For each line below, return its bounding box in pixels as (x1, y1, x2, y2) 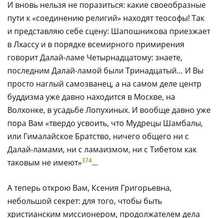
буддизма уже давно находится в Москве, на (7, 91, 175, 102)
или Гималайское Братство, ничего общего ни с (7, 130, 189, 142)
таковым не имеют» (7, 157, 82, 168)
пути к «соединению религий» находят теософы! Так (7, 12, 204, 23)
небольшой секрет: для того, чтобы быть (7, 195, 162, 206)
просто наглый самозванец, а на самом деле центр (7, 78, 201, 89)
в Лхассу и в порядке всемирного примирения (7, 38, 184, 50)
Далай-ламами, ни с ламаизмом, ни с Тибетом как (7, 144, 197, 155)
